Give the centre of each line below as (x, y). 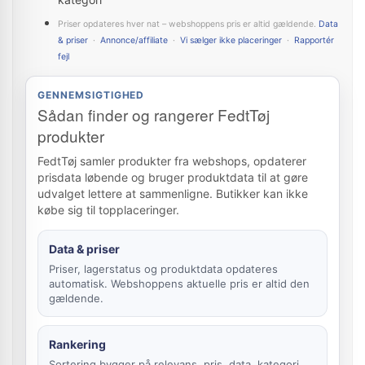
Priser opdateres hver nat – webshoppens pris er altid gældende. (188, 24)
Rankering (77, 344)
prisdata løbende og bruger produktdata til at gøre (173, 177)
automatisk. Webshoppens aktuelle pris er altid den (179, 284)
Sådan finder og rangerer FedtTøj (154, 114)
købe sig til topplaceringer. (108, 210)
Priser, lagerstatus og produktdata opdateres (163, 269)
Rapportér (314, 40)
